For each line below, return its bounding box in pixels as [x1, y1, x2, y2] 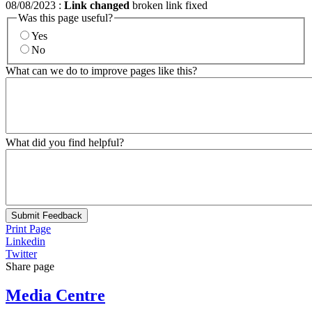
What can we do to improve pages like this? [6, 64, 197, 77]
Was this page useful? [18, 11, 113, 24]
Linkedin [6, 235, 45, 247]
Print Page [6, 222, 51, 235]
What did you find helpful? [6, 136, 124, 148]
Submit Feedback [11, 210, 82, 221]
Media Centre [6, 286, 105, 305]
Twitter [6, 247, 37, 260]
